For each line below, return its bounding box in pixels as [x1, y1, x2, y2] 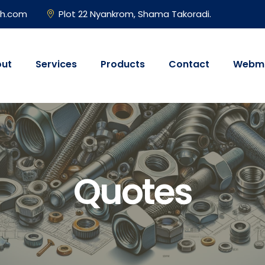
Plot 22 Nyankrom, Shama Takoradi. [59, 8, 211, 20]
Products [101, 57, 145, 72]
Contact [169, 57, 209, 72]
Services [35, 57, 77, 72]
